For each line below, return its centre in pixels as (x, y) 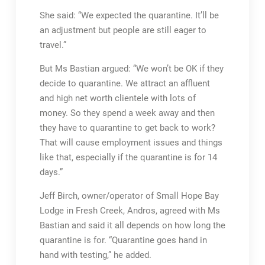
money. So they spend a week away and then (127, 113)
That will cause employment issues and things (131, 143)
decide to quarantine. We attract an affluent (125, 83)
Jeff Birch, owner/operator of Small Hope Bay (129, 196)
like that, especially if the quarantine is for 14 (128, 157)
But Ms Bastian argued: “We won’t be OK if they (131, 69)
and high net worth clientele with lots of (117, 98)
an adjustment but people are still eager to (123, 30)
